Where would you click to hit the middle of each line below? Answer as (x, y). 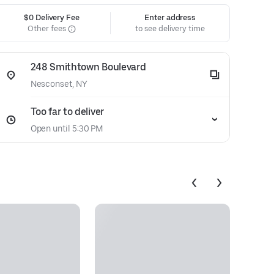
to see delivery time (170, 28)
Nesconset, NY (59, 84)
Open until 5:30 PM (67, 128)
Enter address (170, 17)
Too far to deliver (67, 112)
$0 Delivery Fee (52, 17)
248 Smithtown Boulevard (88, 67)
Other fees (48, 28)
